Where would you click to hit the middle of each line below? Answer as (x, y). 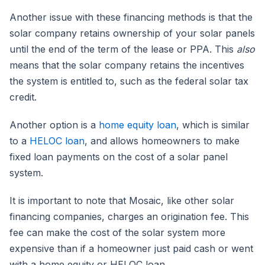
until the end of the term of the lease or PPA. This (123, 49)
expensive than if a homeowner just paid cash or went (131, 249)
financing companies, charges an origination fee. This (129, 217)
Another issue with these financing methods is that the (131, 17)
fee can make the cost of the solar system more (117, 233)
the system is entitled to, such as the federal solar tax (129, 81)
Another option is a (54, 125)
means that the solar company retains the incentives (127, 65)
